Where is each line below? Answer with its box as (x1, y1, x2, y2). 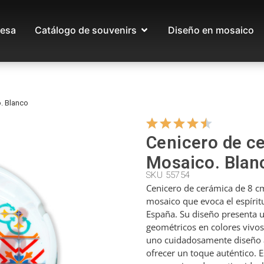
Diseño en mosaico (168, 24, 254, 37)
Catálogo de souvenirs (35, 24, 137, 37)
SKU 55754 (146, 169, 190, 180)
